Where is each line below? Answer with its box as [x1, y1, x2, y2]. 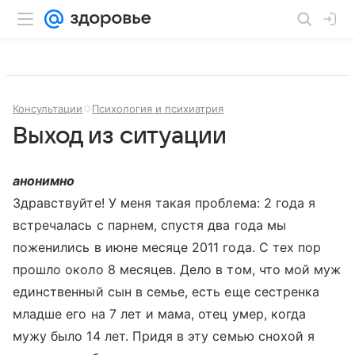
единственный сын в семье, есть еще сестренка [13, 284, 320, 300]
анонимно [13, 173, 75, 189]
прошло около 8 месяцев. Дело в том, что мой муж [13, 261, 342, 277]
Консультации [13, 102, 82, 115]
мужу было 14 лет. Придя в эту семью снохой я [13, 328, 315, 344]
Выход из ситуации [13, 123, 227, 149]
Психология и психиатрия [92, 102, 223, 115]
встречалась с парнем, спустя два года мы [13, 217, 286, 233]
